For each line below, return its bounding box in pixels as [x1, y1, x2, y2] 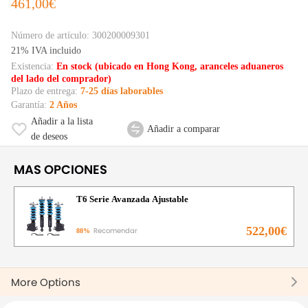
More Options [11, 274, 80, 289]
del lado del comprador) [11, 74, 111, 85]
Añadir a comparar [147, 124, 220, 135]
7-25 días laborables [80, 86, 163, 97]
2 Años [49, 100, 77, 111]
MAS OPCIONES [14, 161, 107, 179]
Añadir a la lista [31, 116, 93, 127]
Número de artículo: [11, 30, 92, 41]
